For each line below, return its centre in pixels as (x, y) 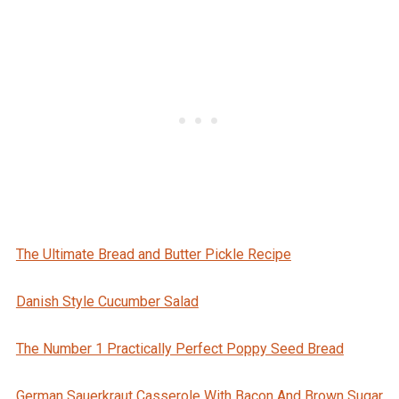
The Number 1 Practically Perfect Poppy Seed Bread (179, 349)
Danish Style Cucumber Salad (107, 302)
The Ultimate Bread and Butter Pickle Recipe (153, 255)
